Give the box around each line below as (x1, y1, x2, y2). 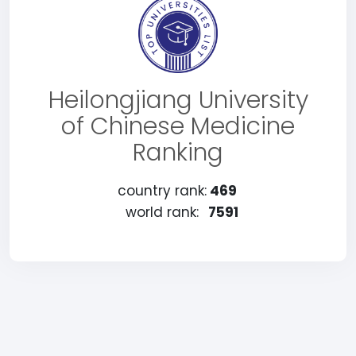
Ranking (133, 136, 223, 169)
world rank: (126, 203, 199, 222)
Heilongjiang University (48, 83, 308, 117)
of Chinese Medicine (61, 110, 295, 143)
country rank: (118, 181, 207, 200)
